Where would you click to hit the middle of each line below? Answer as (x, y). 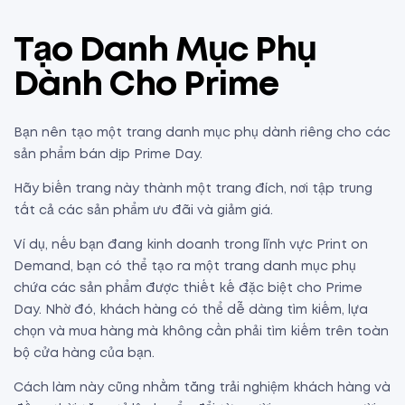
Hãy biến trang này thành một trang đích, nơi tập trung (193, 188)
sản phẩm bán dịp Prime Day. (108, 154)
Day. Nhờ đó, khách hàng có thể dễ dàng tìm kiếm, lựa (191, 310)
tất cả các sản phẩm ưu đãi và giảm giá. (145, 210)
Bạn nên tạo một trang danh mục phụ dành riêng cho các (202, 132)
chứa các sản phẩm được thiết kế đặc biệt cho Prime (188, 288)
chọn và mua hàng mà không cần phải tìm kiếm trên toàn (201, 331)
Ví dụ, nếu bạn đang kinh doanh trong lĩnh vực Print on (191, 245)
